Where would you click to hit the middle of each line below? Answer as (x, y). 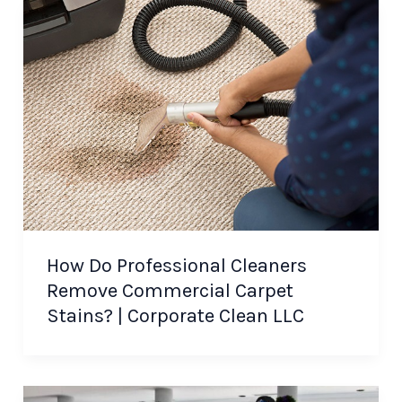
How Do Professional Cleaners (176, 266)
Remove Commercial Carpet (170, 291)
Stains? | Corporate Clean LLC (175, 316)
